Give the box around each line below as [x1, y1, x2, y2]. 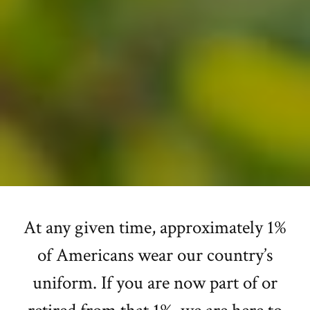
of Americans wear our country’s [37, 242, 273, 267]
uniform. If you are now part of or [33, 270, 277, 295]
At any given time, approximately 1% [24, 215, 286, 239]
